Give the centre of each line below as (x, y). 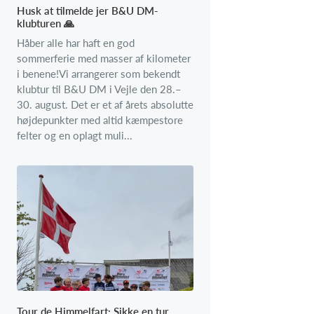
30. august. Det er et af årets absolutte (105, 104)
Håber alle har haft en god (76, 42)
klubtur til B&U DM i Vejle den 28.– (99, 89)
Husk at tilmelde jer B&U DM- (88, 10)
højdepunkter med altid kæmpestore (100, 120)
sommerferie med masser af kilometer (104, 58)
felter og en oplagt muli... (75, 135)
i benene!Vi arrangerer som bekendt (98, 73)
